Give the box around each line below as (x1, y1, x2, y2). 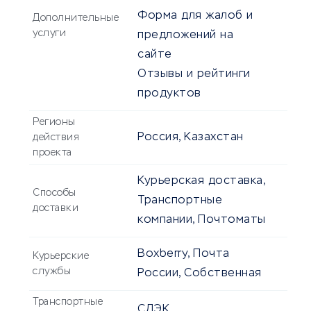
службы (33, 267, 71, 277)
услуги (33, 28, 66, 39)
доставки (33, 203, 78, 214)
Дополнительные (33, 13, 119, 24)
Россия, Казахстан (137, 132, 244, 144)
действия (33, 133, 79, 143)
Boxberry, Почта (137, 249, 230, 260)
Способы (33, 188, 76, 199)
